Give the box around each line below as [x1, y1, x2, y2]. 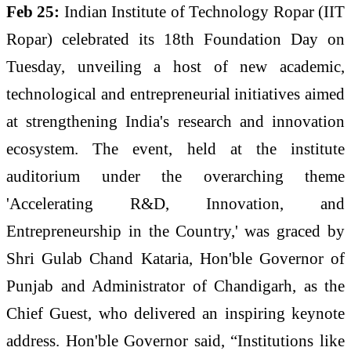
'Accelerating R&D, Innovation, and [6, 194, 345, 213]
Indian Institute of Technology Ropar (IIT [60, 2, 346, 21]
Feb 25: [6, 2, 60, 21]
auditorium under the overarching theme [6, 167, 345, 186]
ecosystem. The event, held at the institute [6, 139, 345, 158]
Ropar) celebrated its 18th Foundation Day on [6, 30, 345, 49]
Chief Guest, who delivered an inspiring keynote [6, 304, 345, 323]
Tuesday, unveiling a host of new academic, [6, 57, 345, 76]
